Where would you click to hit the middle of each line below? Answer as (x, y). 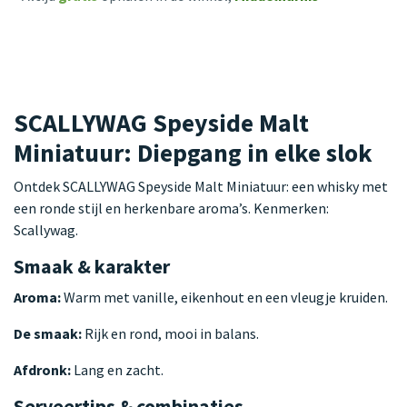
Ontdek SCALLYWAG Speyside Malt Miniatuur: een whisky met (201, 186)
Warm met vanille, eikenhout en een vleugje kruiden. (224, 297)
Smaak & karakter (92, 266)
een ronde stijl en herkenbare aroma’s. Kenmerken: (171, 208)
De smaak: (48, 333)
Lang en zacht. (117, 369)
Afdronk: (42, 369)
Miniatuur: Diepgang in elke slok (193, 153)
